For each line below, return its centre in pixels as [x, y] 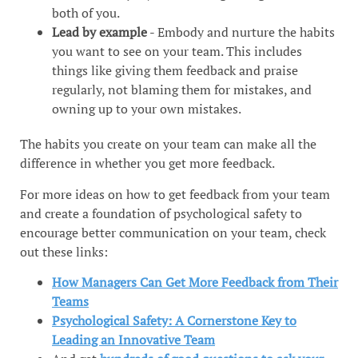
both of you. [86, 13]
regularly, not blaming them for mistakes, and [182, 90]
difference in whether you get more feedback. [149, 163]
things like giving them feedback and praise [175, 71]
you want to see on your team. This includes [177, 52]
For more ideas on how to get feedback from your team [175, 194]
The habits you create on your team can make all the [168, 144]
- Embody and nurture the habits [241, 32]
